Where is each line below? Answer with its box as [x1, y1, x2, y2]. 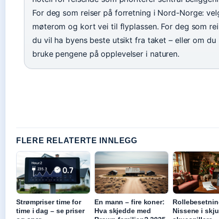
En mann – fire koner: [94, 198, 165, 206]
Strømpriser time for [16, 198, 82, 206]
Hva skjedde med [94, 207, 151, 215]
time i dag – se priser [16, 207, 85, 215]
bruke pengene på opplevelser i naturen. [32, 49, 180, 59]
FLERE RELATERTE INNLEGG [16, 136, 137, 145]
